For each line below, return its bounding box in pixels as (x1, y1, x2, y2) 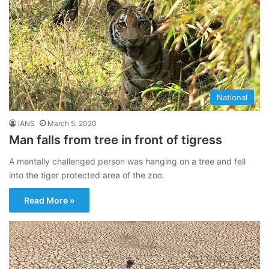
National (217, 92, 247, 102)
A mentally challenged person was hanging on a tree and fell (9, 156, 246, 166)
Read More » (24, 195, 74, 205)
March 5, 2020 (47, 118, 97, 128)
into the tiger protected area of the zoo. (9, 169, 165, 180)
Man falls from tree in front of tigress (9, 132, 222, 147)
